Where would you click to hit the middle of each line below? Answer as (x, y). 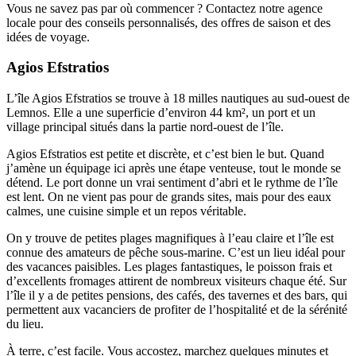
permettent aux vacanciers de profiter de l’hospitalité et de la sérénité (177, 310)
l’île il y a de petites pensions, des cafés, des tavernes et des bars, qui (177, 296)
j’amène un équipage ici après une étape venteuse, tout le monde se (174, 168)
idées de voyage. (48, 37)
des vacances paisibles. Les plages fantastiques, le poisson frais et (169, 267)
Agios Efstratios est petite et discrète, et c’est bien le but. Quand (165, 154)
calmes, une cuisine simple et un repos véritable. (126, 211)
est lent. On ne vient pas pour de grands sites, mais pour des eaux (169, 197)
